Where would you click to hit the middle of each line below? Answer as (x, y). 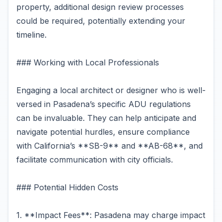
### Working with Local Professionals (88, 62)
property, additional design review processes (100, 7)
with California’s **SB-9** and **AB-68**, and (110, 146)
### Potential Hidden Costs (67, 187)
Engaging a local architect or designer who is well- (111, 90)
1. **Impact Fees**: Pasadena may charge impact (111, 215)
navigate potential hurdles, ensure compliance (103, 132)
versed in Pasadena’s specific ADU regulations (104, 104)
